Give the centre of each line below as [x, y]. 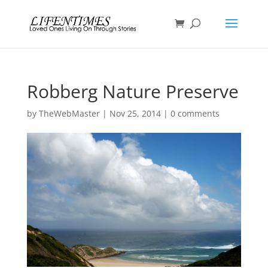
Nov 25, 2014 [135, 113]
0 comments [195, 113]
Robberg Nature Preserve [133, 91]
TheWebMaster [69, 113]
